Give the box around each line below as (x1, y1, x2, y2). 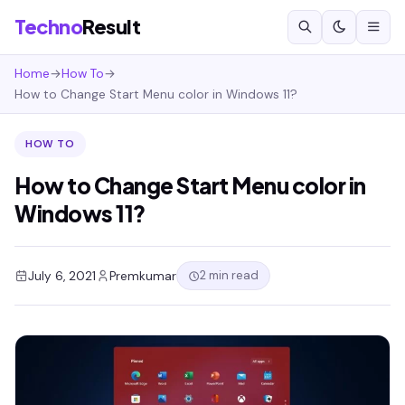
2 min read (200, 268, 259, 283)
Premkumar (109, 268, 176, 284)
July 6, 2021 (28, 268, 96, 284)
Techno (14, 14, 82, 39)
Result (82, 14, 140, 39)
